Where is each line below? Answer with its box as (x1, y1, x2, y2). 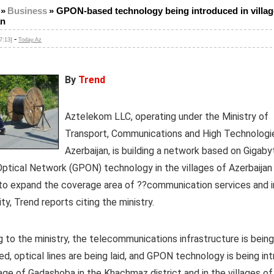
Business (7, 6, 47, 16)
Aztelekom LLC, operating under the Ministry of (65, 111, 268, 122)
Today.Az (18, 37, 42, 43)
